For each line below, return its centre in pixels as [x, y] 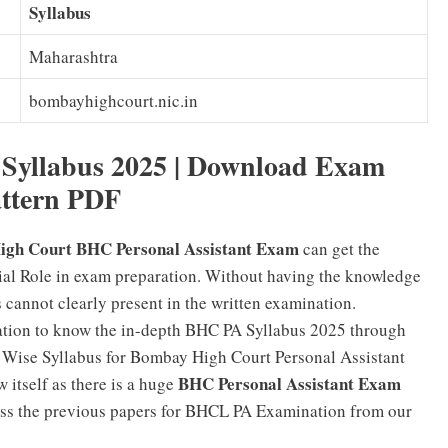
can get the [339, 248]
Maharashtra [73, 57]
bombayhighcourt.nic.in [113, 101]
